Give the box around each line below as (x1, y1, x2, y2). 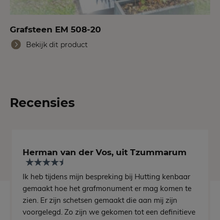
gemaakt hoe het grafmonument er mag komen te (23, 184, 192, 193)
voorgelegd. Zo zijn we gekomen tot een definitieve (23, 207, 196, 217)
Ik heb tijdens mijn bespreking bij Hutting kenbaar (23, 172, 191, 182)
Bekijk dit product (26, 40, 88, 50)
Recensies (10, 95, 75, 110)
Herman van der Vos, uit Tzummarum (23, 147, 187, 157)
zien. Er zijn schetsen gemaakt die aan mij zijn (23, 195, 178, 205)
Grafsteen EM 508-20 (10, 25, 101, 35)
